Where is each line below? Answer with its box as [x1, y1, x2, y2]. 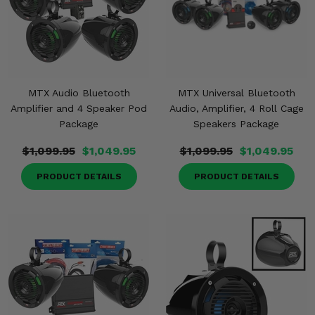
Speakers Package [193, 118, 279, 129]
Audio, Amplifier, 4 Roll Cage [169, 103, 304, 114]
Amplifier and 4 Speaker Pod [11, 103, 147, 114]
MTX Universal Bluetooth [177, 87, 295, 98]
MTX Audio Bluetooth [27, 87, 130, 98]
